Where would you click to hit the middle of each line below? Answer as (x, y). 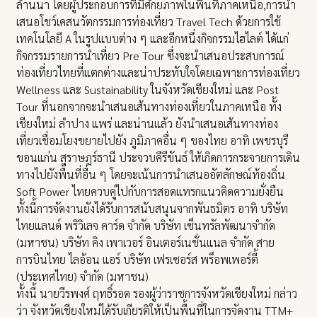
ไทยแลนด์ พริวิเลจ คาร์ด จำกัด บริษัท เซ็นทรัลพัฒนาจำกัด (146, 226)
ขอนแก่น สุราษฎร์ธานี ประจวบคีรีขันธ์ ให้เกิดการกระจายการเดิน (158, 158)
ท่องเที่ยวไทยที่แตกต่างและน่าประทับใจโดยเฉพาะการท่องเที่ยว (158, 73)
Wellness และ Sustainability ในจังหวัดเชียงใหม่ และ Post (148, 90)
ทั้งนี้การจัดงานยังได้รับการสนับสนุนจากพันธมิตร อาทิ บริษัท (152, 209)
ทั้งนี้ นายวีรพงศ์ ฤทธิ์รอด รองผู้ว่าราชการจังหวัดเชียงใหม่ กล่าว (157, 294)
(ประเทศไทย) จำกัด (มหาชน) (83, 277)
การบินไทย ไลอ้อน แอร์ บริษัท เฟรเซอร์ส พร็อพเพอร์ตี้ (138, 260)
